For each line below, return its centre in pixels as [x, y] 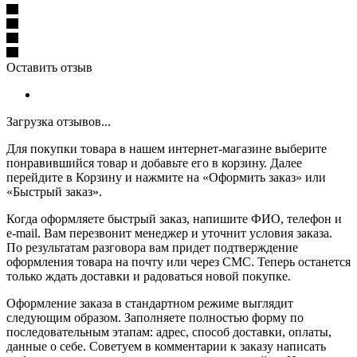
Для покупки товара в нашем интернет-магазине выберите [167, 148]
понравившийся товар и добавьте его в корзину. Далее [154, 163]
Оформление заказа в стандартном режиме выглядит [150, 303]
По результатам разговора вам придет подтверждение [152, 247]
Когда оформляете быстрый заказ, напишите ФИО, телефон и [174, 218]
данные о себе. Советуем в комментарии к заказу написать [166, 346]
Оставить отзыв [49, 67]
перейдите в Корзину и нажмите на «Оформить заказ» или [166, 177]
